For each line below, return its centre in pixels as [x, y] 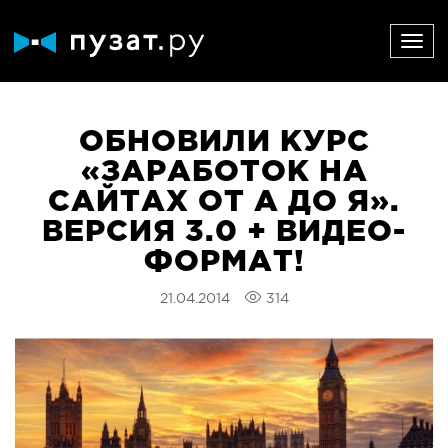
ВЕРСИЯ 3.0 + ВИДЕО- [224, 232]
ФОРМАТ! [224, 262]
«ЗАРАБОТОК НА [224, 172]
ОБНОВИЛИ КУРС [224, 142]
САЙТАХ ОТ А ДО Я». [224, 202]
